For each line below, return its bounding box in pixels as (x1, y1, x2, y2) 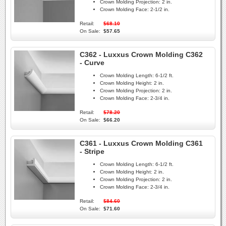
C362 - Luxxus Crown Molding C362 (80, 50, 203, 59)
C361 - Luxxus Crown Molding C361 (80, 139, 203, 147)
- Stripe (80, 147, 104, 155)
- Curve (80, 59, 104, 67)
